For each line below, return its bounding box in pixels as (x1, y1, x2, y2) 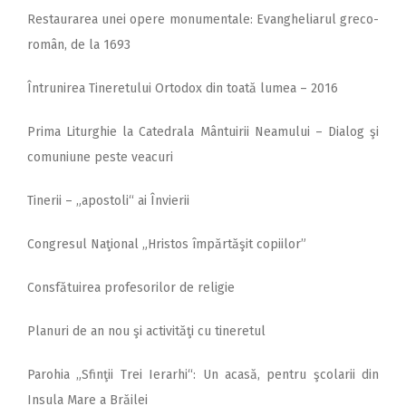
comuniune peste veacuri (27, 150, 173, 166)
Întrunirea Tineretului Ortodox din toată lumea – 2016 (27, 81, 338, 97)
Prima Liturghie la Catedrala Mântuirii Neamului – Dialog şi (27, 124, 379, 140)
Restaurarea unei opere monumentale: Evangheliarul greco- (27, 12, 379, 28)
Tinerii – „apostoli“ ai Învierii (27, 193, 189, 209)
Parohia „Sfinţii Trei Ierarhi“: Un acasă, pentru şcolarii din (27, 367, 379, 383)
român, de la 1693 (27, 37, 130, 53)
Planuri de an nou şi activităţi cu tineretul (27, 324, 266, 340)
